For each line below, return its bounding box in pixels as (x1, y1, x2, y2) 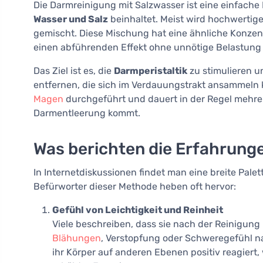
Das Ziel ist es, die (33, 65, 114, 77)
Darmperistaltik (114, 65, 187, 77)
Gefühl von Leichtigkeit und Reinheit (52, 204, 223, 216)
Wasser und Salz (33, 14, 108, 25)
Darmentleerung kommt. (33, 107, 140, 119)
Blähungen (52, 232, 101, 244)
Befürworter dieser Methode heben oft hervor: (33, 181, 236, 193)
